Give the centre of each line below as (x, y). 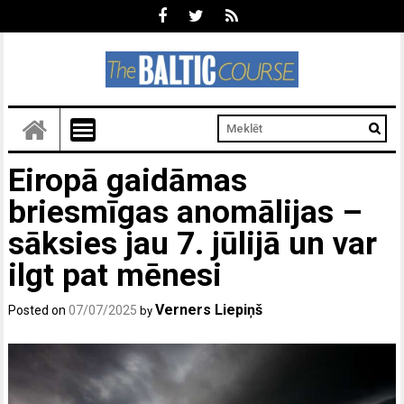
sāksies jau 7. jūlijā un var (193, 243)
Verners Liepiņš (209, 309)
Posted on (39, 310)
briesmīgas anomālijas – (186, 212)
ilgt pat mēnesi (115, 275)
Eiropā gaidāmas (128, 180)
